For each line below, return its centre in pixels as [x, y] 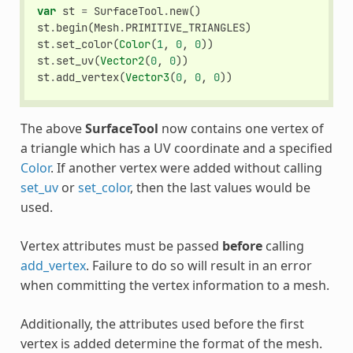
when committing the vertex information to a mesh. [175, 285]
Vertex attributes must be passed [121, 245]
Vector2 [123, 61]
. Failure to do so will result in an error [199, 265]
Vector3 [148, 78]
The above [52, 128]
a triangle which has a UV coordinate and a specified [176, 148]
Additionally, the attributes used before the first [162, 323]
